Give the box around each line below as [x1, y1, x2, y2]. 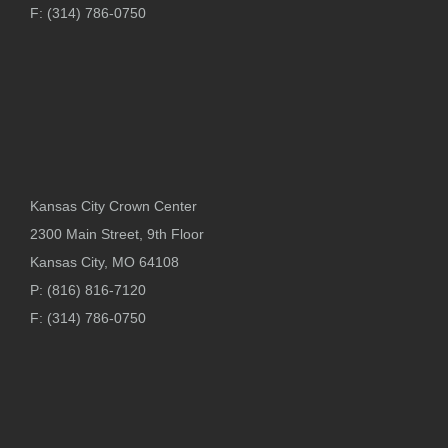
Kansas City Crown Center [30, 197, 197, 214]
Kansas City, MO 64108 [30, 253, 179, 270]
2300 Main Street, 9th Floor [30, 225, 204, 242]
